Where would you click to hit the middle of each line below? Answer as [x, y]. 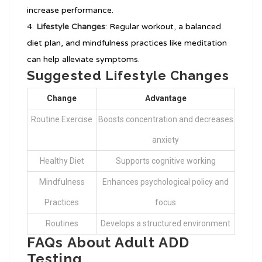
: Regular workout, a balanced [163, 27]
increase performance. [70, 11]
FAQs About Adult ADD [108, 243]
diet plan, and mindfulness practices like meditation [127, 43]
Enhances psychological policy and [166, 182]
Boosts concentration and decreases [166, 120]
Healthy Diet [62, 161]
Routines [62, 224]
